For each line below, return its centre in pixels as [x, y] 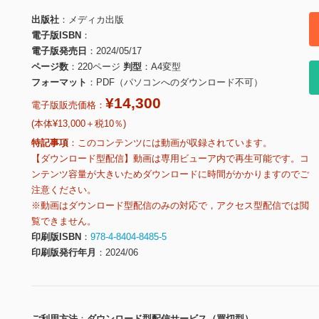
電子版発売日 [59, 51]
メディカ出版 [96, 20]
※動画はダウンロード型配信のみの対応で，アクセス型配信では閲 [170, 206]
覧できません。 [64, 221]
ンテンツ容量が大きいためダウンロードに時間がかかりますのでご [170, 174]
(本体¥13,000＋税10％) [79, 124]
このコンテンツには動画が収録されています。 [175, 143]
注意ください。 [64, 190]
